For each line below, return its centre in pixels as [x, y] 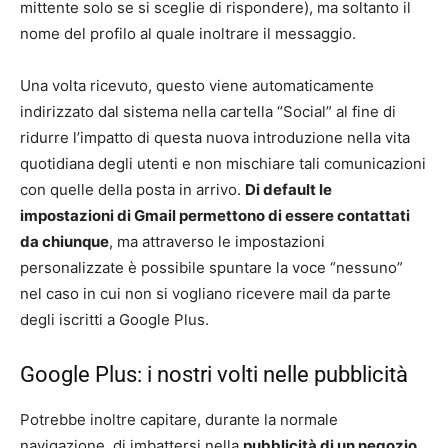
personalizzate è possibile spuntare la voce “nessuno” [211, 268]
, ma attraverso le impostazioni [217, 242]
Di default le [288, 190]
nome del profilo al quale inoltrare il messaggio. [188, 34]
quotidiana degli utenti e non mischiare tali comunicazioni [223, 164]
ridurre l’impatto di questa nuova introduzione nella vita [215, 138]
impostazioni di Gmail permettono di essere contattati [215, 216]
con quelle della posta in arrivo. [132, 190]
